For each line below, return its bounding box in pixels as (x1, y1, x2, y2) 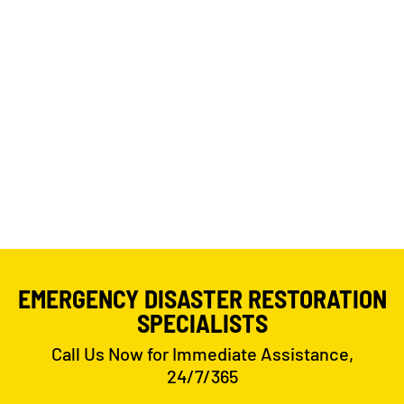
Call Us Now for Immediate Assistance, (50, 342, 353, 364)
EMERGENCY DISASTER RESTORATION (17, 282, 387, 314)
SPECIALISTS (136, 307, 268, 338)
